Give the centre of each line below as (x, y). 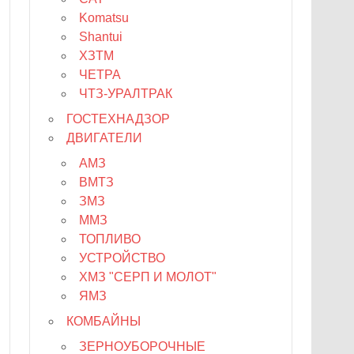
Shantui (101, 36)
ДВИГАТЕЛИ (105, 137)
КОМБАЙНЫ (104, 321)
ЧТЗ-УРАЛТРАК (126, 93)
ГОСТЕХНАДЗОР (119, 119)
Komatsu (104, 17)
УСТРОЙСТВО (122, 258)
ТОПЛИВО (110, 239)
